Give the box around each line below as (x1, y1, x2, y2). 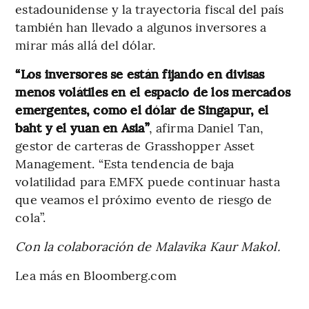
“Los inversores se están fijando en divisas (15, 65, 265, 83)
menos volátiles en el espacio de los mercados (15, 83, 291, 101)
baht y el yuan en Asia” (15, 119, 149, 137)
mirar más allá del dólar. (15, 36, 155, 54)
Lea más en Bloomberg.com (15, 266, 177, 284)
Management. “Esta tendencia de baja (15, 154, 234, 172)
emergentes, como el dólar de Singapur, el (15, 101, 269, 119)
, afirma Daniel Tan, (148, 119, 263, 137)
